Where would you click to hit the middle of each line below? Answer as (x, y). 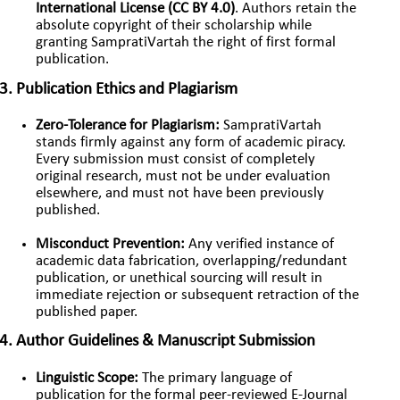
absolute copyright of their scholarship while (174, 26)
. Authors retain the (296, 9)
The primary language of (216, 378)
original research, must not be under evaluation (183, 177)
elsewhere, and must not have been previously (180, 194)
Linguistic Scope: (87, 378)
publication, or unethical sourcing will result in (179, 278)
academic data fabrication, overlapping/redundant (192, 261)
